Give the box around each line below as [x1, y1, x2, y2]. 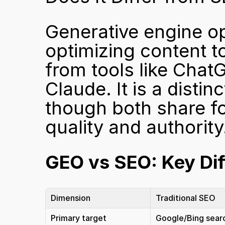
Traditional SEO [156, 193, 215, 203]
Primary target [51, 213, 106, 223]
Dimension [51, 193, 90, 203]
